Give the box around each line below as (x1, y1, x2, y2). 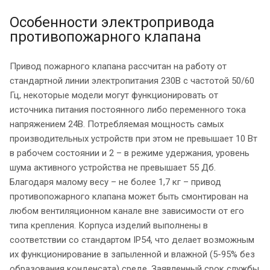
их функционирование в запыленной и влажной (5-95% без (10, 248, 255, 260)
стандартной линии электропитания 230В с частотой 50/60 (10, 75, 254, 86)
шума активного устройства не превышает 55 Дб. (10, 162, 216, 173)
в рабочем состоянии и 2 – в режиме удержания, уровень (10, 147, 250, 159)
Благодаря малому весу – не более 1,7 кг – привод (10, 176, 221, 187)
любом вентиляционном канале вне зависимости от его (10, 205, 244, 216)
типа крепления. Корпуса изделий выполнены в (10, 219, 208, 231)
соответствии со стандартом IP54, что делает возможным (10, 234, 254, 245)
